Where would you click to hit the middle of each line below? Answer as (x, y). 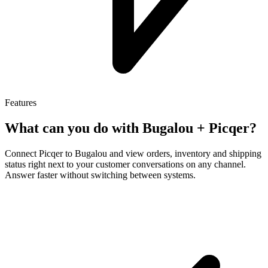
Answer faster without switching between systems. (100, 175)
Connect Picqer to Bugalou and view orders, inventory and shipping (133, 153)
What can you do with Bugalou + (107, 128)
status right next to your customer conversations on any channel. (125, 164)
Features (21, 102)
